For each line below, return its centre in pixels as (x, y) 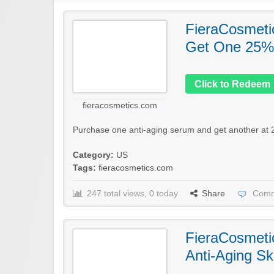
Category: (93, 155)
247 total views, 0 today (132, 193)
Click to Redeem (232, 84)
